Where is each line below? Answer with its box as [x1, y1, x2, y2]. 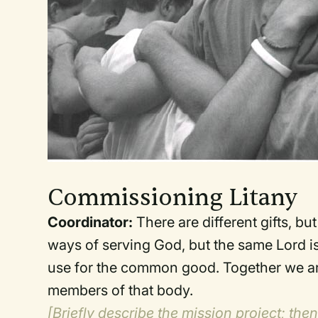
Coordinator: [48, 214, 137, 231]
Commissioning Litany [48, 183, 298, 212]
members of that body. [48, 282, 194, 299]
